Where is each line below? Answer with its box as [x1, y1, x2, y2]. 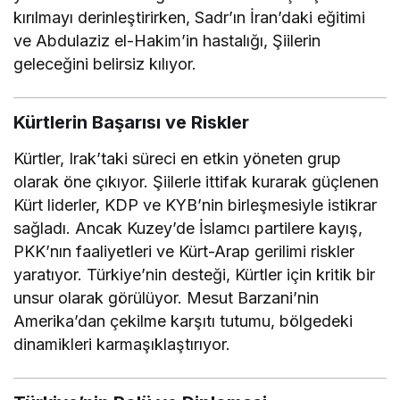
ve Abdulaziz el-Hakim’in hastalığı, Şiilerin [13, 30, 321, 50]
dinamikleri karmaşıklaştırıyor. [13, 334, 231, 354]
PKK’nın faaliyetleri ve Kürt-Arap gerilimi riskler [13, 241, 355, 261]
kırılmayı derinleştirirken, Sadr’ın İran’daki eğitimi [13, 7, 366, 27]
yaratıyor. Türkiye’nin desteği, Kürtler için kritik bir [13, 264, 376, 284]
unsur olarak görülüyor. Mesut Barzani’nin [13, 287, 320, 307]
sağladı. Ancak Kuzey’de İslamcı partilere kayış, [13, 218, 363, 237]
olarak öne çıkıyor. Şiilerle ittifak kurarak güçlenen [13, 171, 379, 191]
